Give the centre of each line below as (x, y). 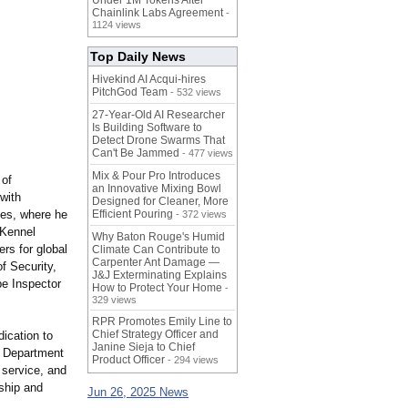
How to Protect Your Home (157, 288)
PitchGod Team (130, 92)
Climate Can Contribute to (156, 250)
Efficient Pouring (133, 214)
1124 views (117, 25)
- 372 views (200, 214)
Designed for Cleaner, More (160, 202)
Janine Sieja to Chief (143, 347)
